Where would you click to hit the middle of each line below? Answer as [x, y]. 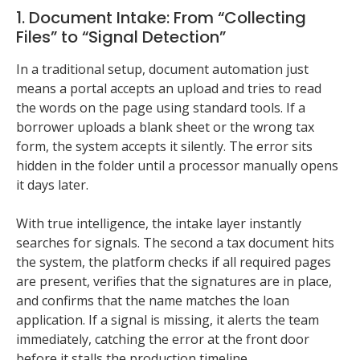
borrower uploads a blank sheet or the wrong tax [165, 127]
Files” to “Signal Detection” [121, 37]
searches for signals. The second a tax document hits [175, 243]
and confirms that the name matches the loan [153, 301]
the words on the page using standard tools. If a [161, 108]
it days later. [52, 185]
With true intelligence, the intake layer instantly [159, 224]
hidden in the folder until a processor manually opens [177, 166]
